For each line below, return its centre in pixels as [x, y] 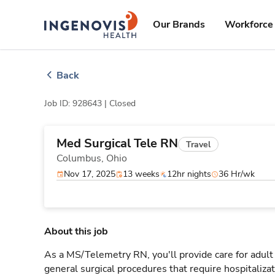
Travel [198, 144]
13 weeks [141, 174]
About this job [76, 231]
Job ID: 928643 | [77, 103]
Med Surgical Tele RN [117, 143]
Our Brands [179, 25]
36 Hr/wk [237, 174]
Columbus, [81, 158]
